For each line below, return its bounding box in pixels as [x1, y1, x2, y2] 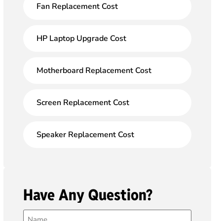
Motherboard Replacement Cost [36, 65, 151, 76]
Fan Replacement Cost [36, 1, 118, 12]
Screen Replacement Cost [36, 97, 129, 108]
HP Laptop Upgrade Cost [36, 33, 126, 44]
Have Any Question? [23, 185, 152, 205]
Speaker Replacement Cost [36, 129, 134, 140]
